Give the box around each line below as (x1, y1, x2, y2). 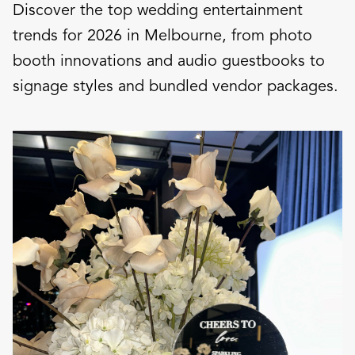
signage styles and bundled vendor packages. (13, 76, 338, 96)
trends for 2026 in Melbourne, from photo (13, 25, 312, 45)
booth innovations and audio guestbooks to (13, 51, 325, 71)
